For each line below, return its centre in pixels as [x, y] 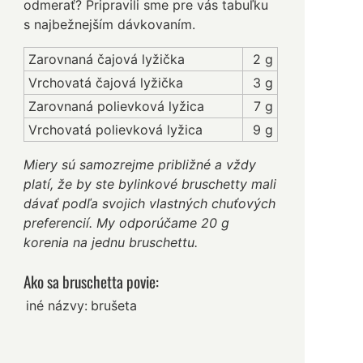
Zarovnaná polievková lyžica [117, 107]
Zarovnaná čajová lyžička [107, 60]
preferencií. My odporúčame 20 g [127, 223]
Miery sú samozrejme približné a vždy [140, 165]
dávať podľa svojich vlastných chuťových [150, 204]
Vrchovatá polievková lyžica [116, 130]
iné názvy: [57, 306]
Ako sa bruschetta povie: [92, 282]
